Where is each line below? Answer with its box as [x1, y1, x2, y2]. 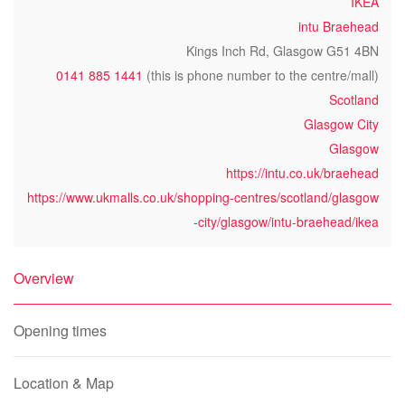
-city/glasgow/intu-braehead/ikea [193, 212, 379, 231]
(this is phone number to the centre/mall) [143, 66, 379, 84]
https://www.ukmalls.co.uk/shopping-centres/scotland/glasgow [27, 188, 379, 206]
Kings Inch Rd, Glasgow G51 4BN [186, 42, 379, 60]
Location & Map [14, 372, 114, 393]
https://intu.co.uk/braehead [226, 164, 379, 182]
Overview [14, 268, 74, 288]
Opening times [14, 320, 107, 341]
